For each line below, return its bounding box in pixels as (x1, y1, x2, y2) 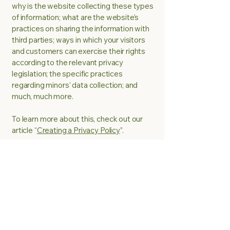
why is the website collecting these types (12, 1, 154, 11)
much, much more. (12, 91, 75, 101)
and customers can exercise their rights (12, 46, 146, 56)
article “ (12, 125, 37, 135)
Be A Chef (67, 179, 127, 196)
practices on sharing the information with (12, 24, 149, 33)
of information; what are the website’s (12, 12, 139, 22)
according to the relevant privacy (12, 57, 124, 67)
